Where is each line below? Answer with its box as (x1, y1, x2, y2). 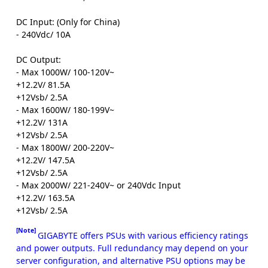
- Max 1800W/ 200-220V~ (16, 142, 114, 154)
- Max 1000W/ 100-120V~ (16, 66, 114, 78)
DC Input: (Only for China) (16, 16, 120, 28)
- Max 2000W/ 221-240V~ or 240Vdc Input (16, 179, 181, 191)
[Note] (16, 226, 38, 234)
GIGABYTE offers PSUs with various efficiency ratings (38, 230, 248, 242)
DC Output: (16, 54, 61, 66)
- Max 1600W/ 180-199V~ (16, 104, 114, 116)
